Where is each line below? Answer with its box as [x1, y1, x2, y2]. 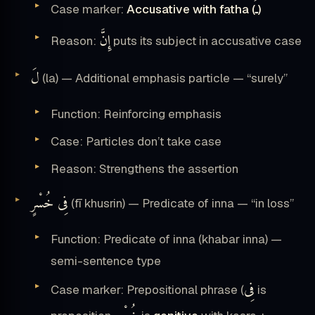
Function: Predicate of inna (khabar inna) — [51, 231, 282, 247]
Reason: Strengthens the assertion [51, 161, 238, 177]
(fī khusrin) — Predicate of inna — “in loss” [68, 195, 294, 212]
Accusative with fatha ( [127, 1, 255, 18]
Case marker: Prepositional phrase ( [51, 282, 244, 298]
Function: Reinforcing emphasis [51, 106, 221, 122]
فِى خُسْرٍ [31, 191, 68, 217]
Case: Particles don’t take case [51, 134, 221, 150]
